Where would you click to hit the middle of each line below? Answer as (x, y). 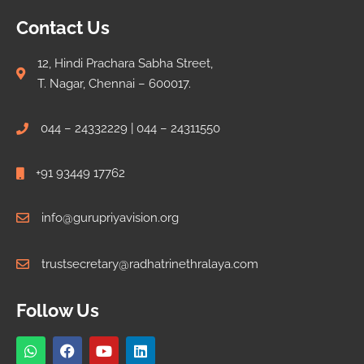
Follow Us (58, 310)
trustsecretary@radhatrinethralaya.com (150, 264)
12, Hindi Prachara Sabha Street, (125, 63)
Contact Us (63, 27)
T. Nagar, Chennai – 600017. (114, 83)
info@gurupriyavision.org (110, 217)
